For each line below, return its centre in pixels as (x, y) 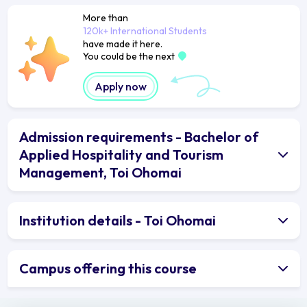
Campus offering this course (108, 268)
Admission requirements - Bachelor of (139, 136)
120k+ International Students (145, 30)
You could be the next (130, 56)
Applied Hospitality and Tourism (121, 154)
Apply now (120, 86)
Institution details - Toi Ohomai (118, 220)
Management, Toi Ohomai (100, 172)
